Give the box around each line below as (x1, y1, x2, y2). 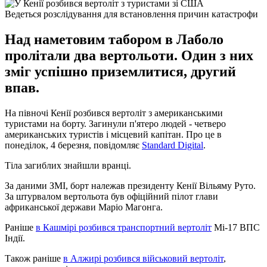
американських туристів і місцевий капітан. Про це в (5, 129, 222, 139)
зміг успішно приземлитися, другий (5, 63, 236, 79)
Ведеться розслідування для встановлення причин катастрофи (5, 8, 258, 19)
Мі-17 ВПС (212, 222, 260, 232)
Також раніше (5, 253, 63, 263)
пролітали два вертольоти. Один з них (5, 47, 253, 63)
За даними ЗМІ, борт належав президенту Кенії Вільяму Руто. (5, 180, 256, 191)
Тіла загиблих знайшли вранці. (5, 160, 131, 170)
